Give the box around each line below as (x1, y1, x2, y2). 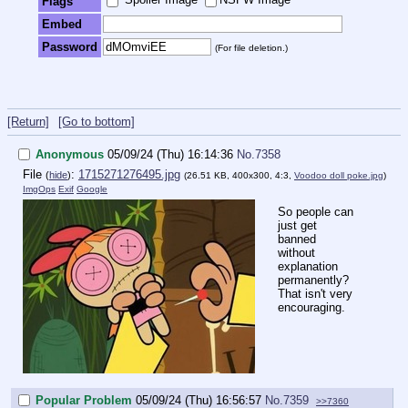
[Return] (7, 115, 49, 129)
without (278, 245, 315, 260)
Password (42, 40, 97, 55)
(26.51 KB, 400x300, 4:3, (184, 169, 294, 180)
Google (76, 183, 107, 194)
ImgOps (23, 183, 56, 194)
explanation (278, 259, 338, 273)
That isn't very (278, 286, 352, 301)
